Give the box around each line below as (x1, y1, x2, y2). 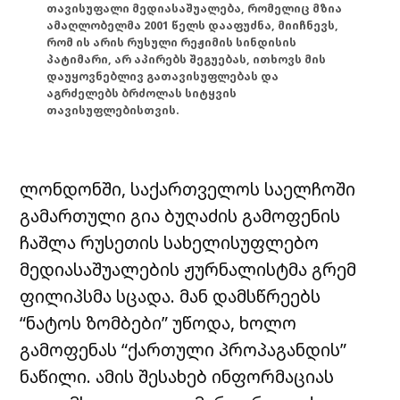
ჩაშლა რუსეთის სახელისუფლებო (20, 230, 320, 255)
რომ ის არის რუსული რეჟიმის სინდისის (46, 34, 297, 50)
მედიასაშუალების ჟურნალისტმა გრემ (20, 257, 357, 282)
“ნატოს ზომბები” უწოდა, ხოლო (20, 311, 297, 336)
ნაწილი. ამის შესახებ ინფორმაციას (20, 364, 335, 389)
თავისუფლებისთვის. (46, 102, 180, 118)
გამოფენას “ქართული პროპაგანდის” (20, 337, 347, 362)
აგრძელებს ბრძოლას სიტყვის (46, 85, 237, 101)
